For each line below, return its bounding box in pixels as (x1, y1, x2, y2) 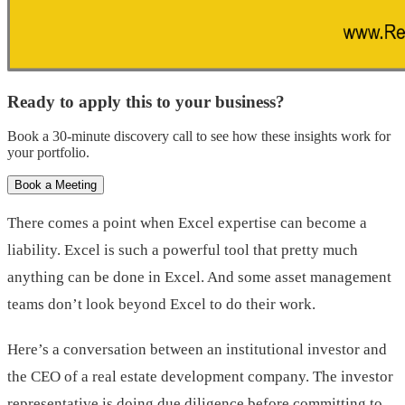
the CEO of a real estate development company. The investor (7, 368, 393, 386)
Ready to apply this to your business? (7, 91, 285, 111)
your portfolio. (7, 145, 89, 161)
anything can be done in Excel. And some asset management (7, 268, 391, 287)
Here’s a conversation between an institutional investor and (7, 341, 387, 359)
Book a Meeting (14, 178, 97, 193)
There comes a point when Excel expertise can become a (7, 214, 367, 232)
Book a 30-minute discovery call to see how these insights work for (7, 128, 391, 145)
